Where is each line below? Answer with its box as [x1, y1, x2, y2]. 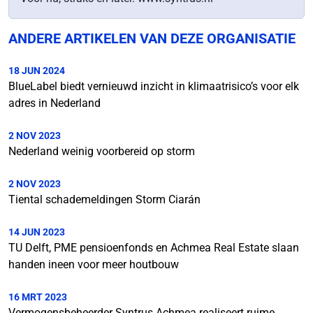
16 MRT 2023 [8, 291, 67, 303]
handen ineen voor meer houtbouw [8, 258, 179, 272]
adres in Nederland [8, 96, 101, 110]
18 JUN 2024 [8, 65, 65, 77]
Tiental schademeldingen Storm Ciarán [8, 193, 201, 207]
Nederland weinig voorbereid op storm [8, 145, 195, 159]
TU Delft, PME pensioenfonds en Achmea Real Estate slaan [8, 241, 299, 255]
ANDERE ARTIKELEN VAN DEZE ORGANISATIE [8, 30, 296, 48]
